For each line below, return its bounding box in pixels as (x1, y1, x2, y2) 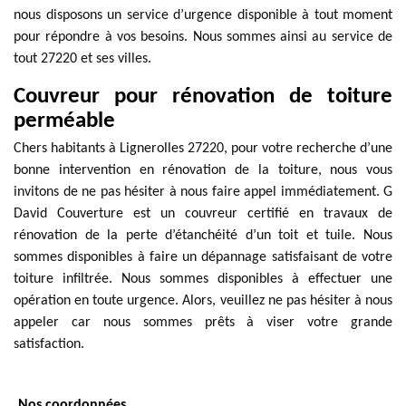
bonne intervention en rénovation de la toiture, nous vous (14, 163, 392, 178)
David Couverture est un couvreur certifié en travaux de (14, 207, 392, 221)
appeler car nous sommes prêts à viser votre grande (14, 315, 392, 330)
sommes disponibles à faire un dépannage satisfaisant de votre (14, 250, 392, 265)
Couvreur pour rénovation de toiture (14, 85, 392, 108)
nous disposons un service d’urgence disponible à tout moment (14, 8, 392, 23)
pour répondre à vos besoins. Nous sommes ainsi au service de (14, 30, 392, 44)
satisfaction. (14, 337, 84, 352)
